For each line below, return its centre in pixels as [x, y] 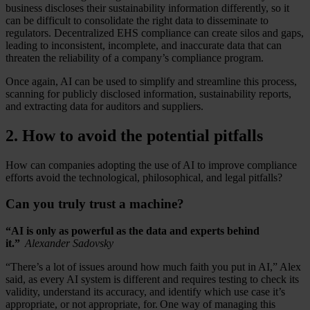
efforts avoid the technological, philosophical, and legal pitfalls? [144, 177]
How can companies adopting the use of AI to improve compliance [151, 165]
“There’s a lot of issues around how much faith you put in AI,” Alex [153, 267]
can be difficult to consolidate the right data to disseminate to [137, 20]
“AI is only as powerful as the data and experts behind [133, 231]
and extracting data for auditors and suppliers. [104, 106]
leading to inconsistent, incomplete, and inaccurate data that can [144, 45]
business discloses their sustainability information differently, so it [147, 8]
